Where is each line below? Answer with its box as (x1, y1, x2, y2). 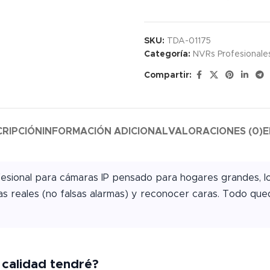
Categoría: (144, 50, 190, 58)
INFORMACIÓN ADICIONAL (42, 127, 168, 136)
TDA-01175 (167, 37, 211, 45)
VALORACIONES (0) (168, 127, 263, 136)
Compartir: (144, 71, 192, 80)
